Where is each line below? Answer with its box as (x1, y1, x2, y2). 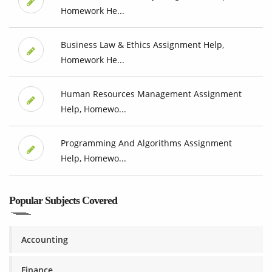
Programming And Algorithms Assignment (60, 137, 232, 149)
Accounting (21, 234, 68, 246)
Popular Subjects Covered (9, 194, 117, 207)
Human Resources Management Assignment (60, 88, 242, 100)
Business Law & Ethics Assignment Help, (60, 39, 224, 51)
